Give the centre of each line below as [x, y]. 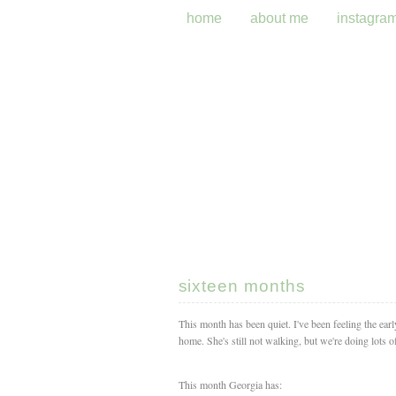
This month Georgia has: [230, 385]
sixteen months [242, 286]
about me [279, 18]
